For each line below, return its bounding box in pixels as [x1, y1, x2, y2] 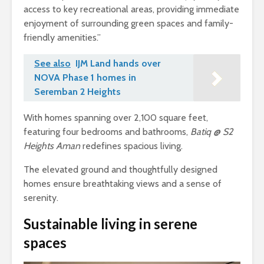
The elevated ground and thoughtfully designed [24, 164, 217, 176]
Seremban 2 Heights [34, 86, 121, 98]
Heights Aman [24, 140, 80, 152]
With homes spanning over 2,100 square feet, [24, 112, 208, 124]
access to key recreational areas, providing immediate [24, 4, 239, 15]
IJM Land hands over [75, 58, 160, 70]
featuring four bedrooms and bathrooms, [24, 126, 190, 138]
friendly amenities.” [24, 32, 101, 44]
